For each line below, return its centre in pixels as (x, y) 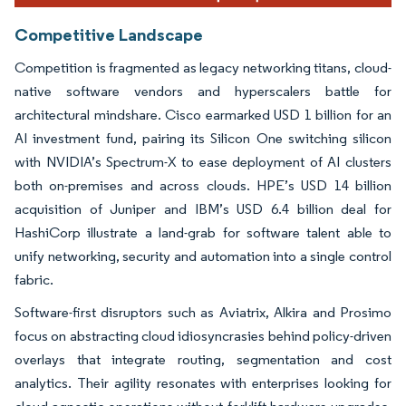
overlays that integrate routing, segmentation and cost (203, 359)
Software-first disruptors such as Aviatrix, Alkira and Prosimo (203, 312)
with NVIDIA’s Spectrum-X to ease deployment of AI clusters (203, 161)
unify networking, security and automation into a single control (203, 256)
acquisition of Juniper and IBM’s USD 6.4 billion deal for (203, 208)
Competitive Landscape (109, 34)
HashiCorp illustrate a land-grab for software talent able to (203, 232)
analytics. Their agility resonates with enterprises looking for (203, 382)
